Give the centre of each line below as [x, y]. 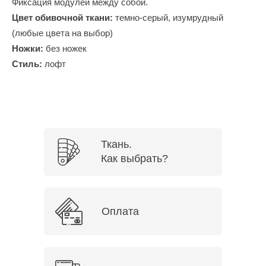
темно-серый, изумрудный [168, 18]
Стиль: [28, 64]
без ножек [65, 49]
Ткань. [116, 145]
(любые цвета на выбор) [62, 33]
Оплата [120, 212]
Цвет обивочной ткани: [62, 18]
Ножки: [28, 49]
